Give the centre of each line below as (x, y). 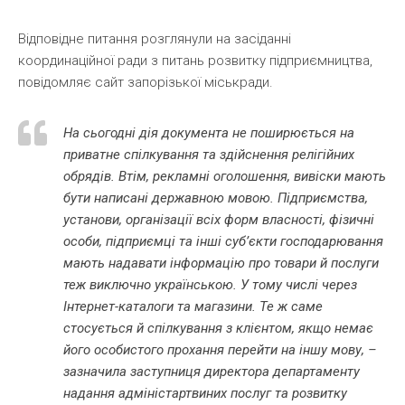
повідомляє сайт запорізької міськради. (146, 82)
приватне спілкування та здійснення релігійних (209, 154)
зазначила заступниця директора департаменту (212, 371)
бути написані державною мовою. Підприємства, (216, 198)
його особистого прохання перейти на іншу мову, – (220, 349)
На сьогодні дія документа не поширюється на (209, 132)
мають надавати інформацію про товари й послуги (221, 263)
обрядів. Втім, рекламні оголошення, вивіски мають (225, 176)
